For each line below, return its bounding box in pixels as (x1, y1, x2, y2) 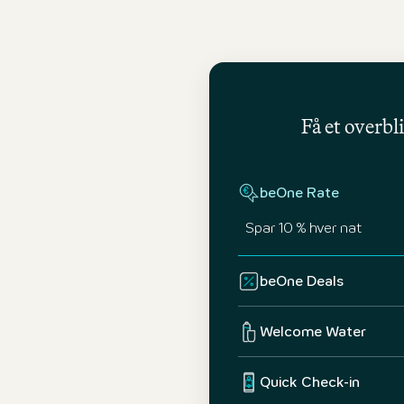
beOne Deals (259, 275, 344, 289)
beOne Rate (259, 187, 339, 200)
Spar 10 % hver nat (244, 222, 362, 235)
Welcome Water (259, 326, 366, 339)
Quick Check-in (259, 376, 360, 390)
